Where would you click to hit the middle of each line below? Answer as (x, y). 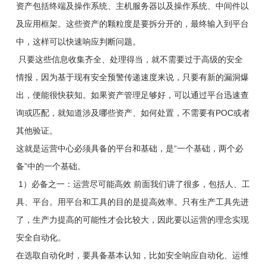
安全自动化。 (41, 237)
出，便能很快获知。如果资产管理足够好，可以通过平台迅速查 (132, 95)
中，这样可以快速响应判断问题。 (78, 41)
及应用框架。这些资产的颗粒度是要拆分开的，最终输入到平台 (132, 23)
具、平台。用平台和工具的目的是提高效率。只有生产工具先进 (132, 202)
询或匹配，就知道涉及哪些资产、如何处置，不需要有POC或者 (133, 113)
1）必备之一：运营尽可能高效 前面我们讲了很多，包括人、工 (133, 184)
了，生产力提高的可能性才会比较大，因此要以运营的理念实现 (132, 219)
